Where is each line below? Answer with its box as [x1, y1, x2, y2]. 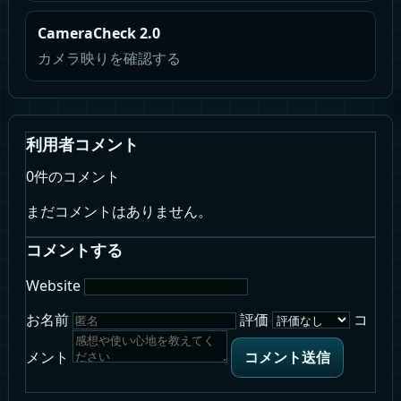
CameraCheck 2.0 [38, 23, 160, 43]
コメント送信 [244, 347, 330, 367]
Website [26, 276, 81, 295]
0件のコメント [26, 166, 120, 186]
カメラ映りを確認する [38, 48, 181, 68]
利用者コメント [26, 132, 139, 155]
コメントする [26, 238, 123, 260]
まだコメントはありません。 [26, 201, 212, 221]
